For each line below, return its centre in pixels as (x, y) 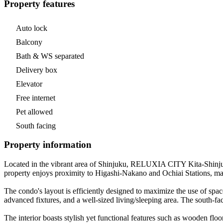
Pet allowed (34, 111)
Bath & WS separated (50, 56)
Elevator (29, 84)
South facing (36, 125)
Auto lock (32, 28)
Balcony (29, 42)
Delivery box (37, 70)
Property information (48, 145)
